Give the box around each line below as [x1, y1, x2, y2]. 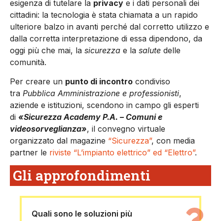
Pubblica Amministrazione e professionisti [23, 88, 179, 98]
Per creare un [10, 76, 65, 86]
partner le [10, 147, 49, 157]
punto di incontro [65, 76, 133, 86]
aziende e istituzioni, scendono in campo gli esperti [10, 100, 199, 110]
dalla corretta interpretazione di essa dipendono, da [10, 34, 202, 44]
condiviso [133, 76, 170, 86]
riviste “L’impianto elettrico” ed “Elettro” [49, 147, 195, 157]
